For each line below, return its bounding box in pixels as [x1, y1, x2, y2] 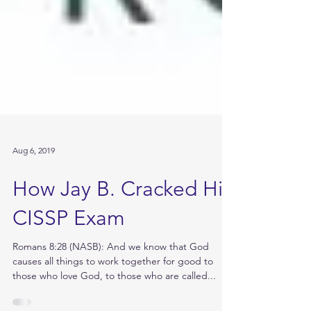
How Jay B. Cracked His [12, 201, 232, 226]
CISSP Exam [12, 230, 125, 255]
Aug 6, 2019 [12, 169, 55, 180]
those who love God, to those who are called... [12, 294, 216, 307]
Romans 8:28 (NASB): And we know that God [12, 265, 209, 278]
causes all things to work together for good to [12, 280, 213, 292]
